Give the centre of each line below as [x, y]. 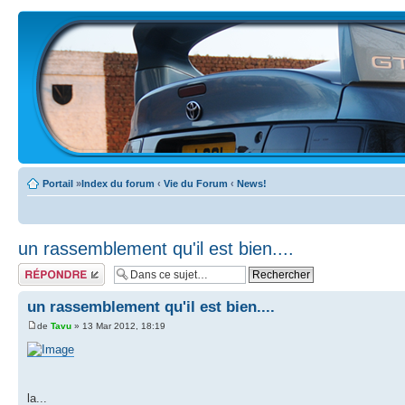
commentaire [47, 279]
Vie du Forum [196, 184]
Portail [58, 184]
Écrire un [38, 268]
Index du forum [118, 184]
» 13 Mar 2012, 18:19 [118, 326]
